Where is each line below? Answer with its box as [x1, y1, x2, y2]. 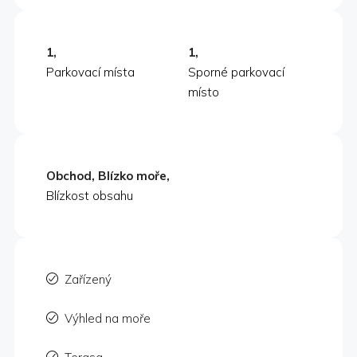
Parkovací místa [46, 65, 135, 80]
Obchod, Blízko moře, [46, 168, 170, 184]
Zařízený [65, 272, 112, 288]
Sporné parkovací [188, 65, 284, 80]
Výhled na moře [65, 311, 151, 327]
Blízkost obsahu [46, 188, 133, 204]
